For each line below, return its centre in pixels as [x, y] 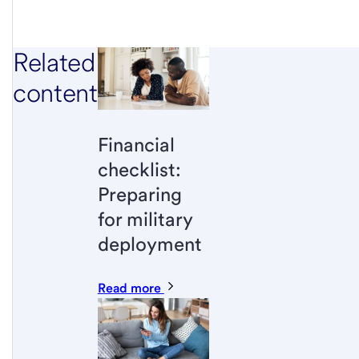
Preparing [139, 194]
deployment [149, 244]
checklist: [139, 169]
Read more [131, 288]
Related [54, 62]
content [55, 92]
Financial [136, 144]
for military [145, 219]
